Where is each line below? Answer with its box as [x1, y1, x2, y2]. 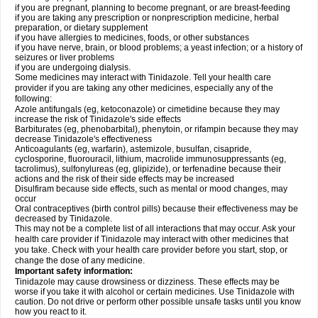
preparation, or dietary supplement [15, 23, 148, 33]
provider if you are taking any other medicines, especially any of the [15, 83, 273, 93]
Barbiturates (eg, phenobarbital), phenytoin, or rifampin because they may [15, 124, 298, 134]
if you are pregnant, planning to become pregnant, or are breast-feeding [15, 3, 290, 13]
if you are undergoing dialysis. [15, 62, 131, 72]
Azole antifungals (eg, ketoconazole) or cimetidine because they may [15, 104, 280, 114]
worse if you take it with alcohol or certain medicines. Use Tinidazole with [15, 287, 295, 297]
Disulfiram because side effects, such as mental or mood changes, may [15, 184, 287, 194]
